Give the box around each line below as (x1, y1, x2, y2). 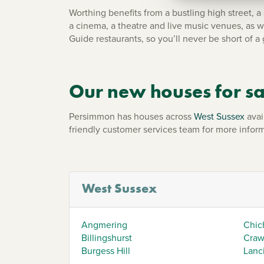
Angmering (81, 217, 127, 232)
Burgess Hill (81, 243, 130, 258)
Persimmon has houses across (69, 109, 194, 123)
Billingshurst (81, 230, 132, 245)
